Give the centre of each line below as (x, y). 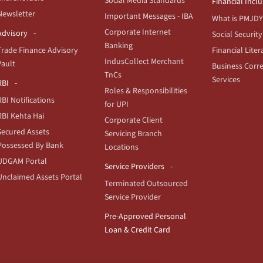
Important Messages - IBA (149, 16)
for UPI (117, 104)
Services (226, 80)
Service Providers (134, 166)
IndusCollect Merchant (144, 61)
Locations (122, 147)
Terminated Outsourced (146, 183)
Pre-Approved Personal (145, 216)
